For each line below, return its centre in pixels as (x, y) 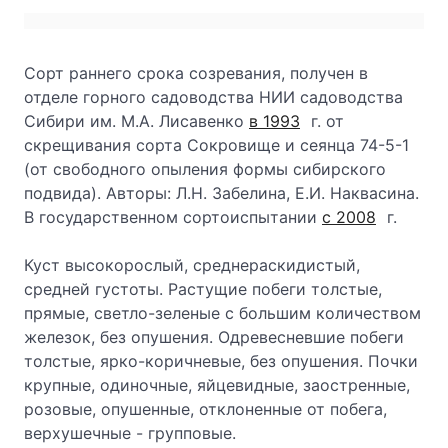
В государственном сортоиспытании (173, 217)
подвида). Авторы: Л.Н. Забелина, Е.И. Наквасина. (221, 193)
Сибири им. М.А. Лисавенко (136, 121)
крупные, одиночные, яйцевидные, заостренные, (217, 385)
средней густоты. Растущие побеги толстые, (203, 289)
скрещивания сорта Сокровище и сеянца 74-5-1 (216, 145)
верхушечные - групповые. (130, 433)
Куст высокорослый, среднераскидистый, (192, 265)
